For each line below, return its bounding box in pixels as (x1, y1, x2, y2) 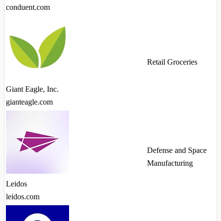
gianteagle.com (6, 98, 53, 107)
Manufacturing (147, 159, 193, 168)
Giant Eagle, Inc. (6, 85, 59, 94)
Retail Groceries (147, 58, 197, 67)
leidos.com (6, 192, 39, 201)
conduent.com (6, 3, 50, 12)
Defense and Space (147, 146, 207, 155)
